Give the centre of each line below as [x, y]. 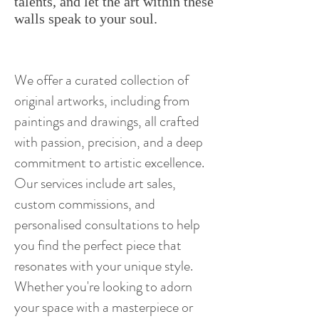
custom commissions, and [85, 204]
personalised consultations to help [107, 225]
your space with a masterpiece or [104, 307]
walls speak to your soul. [86, 19]
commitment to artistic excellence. [109, 163]
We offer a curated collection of [101, 80]
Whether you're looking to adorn [103, 287]
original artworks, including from [102, 101]
